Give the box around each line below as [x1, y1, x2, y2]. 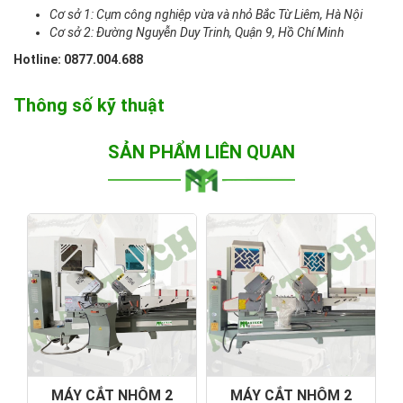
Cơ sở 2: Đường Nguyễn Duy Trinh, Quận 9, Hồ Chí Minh [49, 24, 344, 40]
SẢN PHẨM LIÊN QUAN [108, 140, 295, 163]
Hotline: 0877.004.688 [13, 51, 143, 67]
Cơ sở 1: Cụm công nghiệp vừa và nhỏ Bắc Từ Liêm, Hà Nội [49, 6, 363, 22]
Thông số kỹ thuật [13, 94, 165, 116]
